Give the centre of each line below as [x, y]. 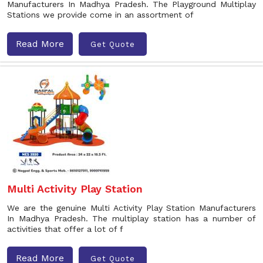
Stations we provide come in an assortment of [100, 15]
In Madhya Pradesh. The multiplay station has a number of [131, 218]
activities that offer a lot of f [65, 229]
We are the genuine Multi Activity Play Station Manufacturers [131, 208]
